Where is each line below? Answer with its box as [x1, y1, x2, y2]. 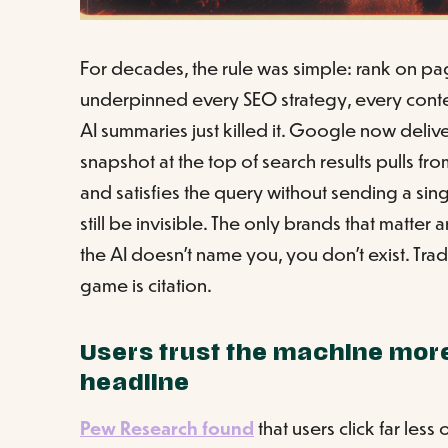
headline [80, 374, 190, 395]
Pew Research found [80, 415, 254, 440]
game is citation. [80, 272, 212, 297]
